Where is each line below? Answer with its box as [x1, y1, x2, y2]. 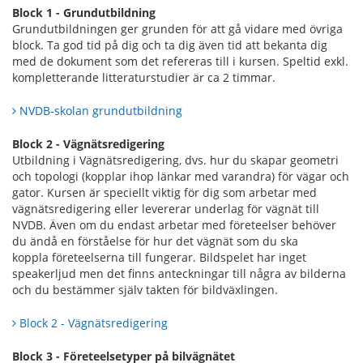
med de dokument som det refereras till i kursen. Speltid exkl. [12, 53, 348, 69]
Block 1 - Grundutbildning [12, 4, 156, 20]
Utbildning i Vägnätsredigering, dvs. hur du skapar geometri [12, 152, 339, 168]
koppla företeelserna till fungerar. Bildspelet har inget [12, 249, 306, 265]
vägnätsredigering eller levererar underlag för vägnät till [12, 200, 319, 216]
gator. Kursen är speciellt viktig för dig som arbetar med [12, 184, 317, 200]
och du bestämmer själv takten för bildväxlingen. [12, 281, 278, 297]
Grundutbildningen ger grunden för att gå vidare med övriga [12, 20, 343, 36]
